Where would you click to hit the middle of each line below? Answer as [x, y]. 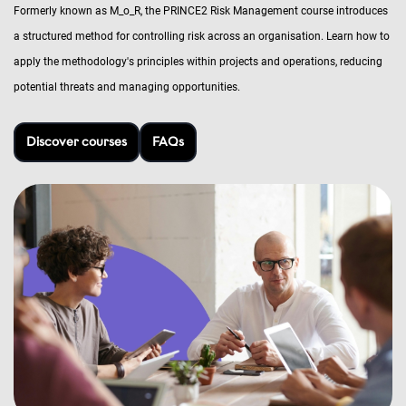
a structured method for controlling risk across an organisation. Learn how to [202, 36]
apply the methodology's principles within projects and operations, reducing [198, 62]
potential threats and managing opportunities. [130, 87]
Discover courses [77, 142]
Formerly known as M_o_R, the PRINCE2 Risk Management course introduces [201, 11]
